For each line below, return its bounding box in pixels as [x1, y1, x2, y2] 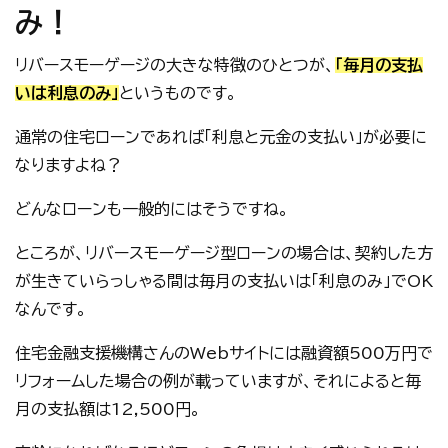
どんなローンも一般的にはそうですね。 [15, 201, 289, 217]
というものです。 [119, 85, 237, 101]
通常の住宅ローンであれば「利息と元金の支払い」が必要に [15, 129, 427, 145]
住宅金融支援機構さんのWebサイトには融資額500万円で [15, 345, 433, 361]
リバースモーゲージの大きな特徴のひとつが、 [15, 57, 335, 73]
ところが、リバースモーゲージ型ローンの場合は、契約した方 [15, 245, 433, 261]
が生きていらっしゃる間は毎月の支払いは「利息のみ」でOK [15, 273, 433, 289]
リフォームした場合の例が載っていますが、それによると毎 [15, 373, 421, 389]
